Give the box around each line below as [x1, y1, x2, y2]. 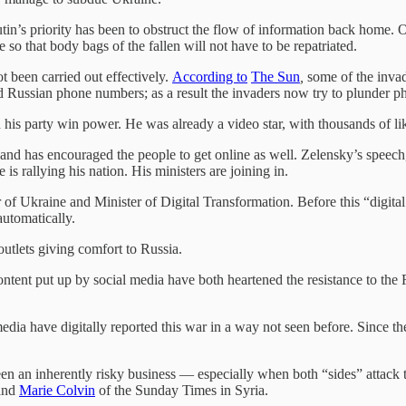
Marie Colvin [19, 382, 95, 398]
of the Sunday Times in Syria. [95, 382, 275, 398]
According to [172, 68, 247, 84]
